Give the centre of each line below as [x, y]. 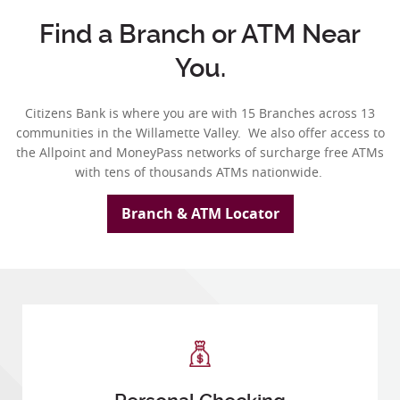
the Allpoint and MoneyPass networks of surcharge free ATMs [200, 152]
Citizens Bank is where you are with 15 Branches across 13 [200, 112]
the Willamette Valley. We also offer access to [248, 132]
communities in [64, 132]
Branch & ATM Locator [200, 214]
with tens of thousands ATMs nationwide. [200, 171]
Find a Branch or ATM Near [200, 33]
